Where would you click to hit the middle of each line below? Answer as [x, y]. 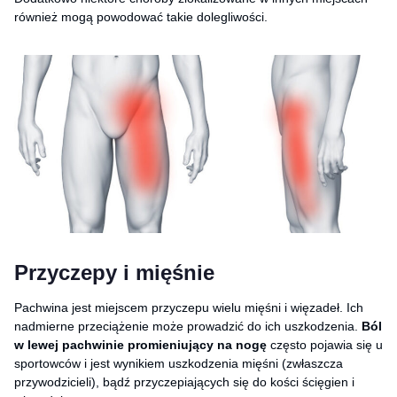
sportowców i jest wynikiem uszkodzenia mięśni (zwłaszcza [179, 363]
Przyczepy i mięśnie [114, 272]
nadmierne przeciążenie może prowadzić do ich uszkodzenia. [188, 326]
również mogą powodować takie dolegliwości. [141, 17]
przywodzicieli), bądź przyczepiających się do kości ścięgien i [184, 381]
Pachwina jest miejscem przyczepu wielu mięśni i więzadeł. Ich [189, 307]
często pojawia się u [325, 344]
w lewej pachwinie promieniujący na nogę [140, 344]
